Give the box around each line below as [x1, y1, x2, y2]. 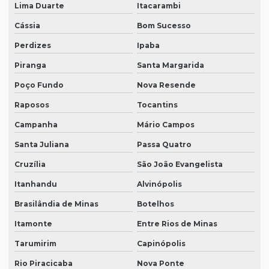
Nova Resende [136, 80, 196, 90]
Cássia [14, 21, 40, 31]
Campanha [14, 120, 58, 130]
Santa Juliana [14, 140, 69, 150]
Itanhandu [14, 180, 57, 189]
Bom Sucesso [136, 21, 191, 31]
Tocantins [136, 100, 178, 110]
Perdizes [14, 41, 51, 50]
